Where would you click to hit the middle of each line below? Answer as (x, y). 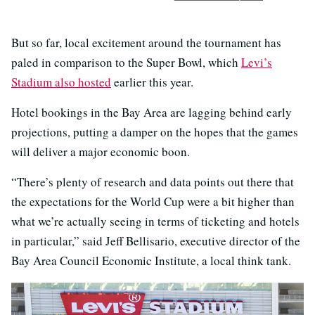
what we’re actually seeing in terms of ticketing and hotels (155, 221)
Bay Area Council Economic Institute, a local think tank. (151, 261)
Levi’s (257, 63)
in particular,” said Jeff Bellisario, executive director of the (156, 241)
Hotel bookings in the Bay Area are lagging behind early (152, 112)
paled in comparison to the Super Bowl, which (126, 63)
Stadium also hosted (61, 82)
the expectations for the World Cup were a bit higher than (153, 202)
